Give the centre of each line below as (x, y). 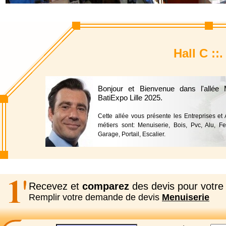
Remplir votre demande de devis (95, 197)
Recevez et (55, 186)
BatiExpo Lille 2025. (130, 98)
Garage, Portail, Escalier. (132, 134)
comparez (106, 186)
